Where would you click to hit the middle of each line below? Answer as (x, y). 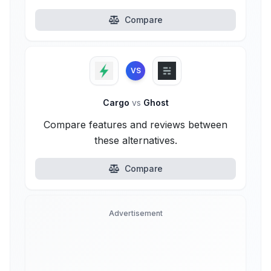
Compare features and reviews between (135, 125)
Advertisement (135, 213)
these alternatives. (135, 140)
